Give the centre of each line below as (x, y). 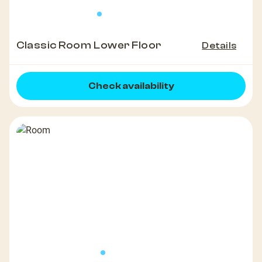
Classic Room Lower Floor (89, 46)
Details (219, 46)
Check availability (131, 86)
